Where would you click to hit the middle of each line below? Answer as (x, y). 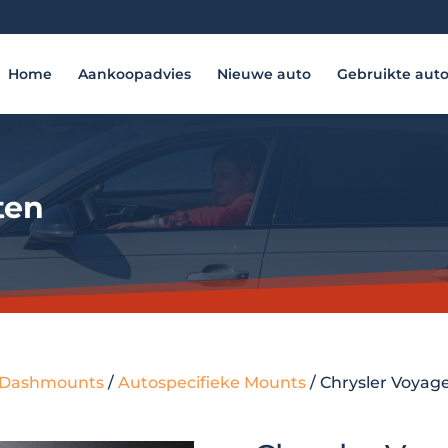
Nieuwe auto (264, 73)
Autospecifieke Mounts (212, 382)
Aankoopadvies (134, 73)
